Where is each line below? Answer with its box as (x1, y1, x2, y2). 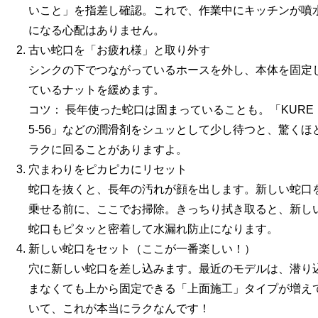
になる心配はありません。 (28, 23, 165, 36)
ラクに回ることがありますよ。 (28, 143, 187, 155)
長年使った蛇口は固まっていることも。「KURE (65, 103, 314, 116)
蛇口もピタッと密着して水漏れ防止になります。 (28, 222, 278, 235)
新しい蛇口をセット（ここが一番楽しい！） (28, 242, 256, 255)
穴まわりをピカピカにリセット (28, 163, 187, 175)
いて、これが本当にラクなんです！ (28, 302, 210, 314)
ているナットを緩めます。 (28, 83, 165, 96)
